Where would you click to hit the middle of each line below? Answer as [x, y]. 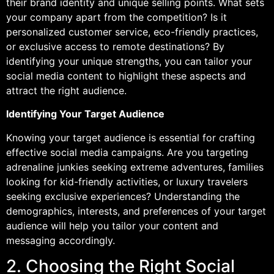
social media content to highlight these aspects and [126, 76]
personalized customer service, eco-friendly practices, [132, 31]
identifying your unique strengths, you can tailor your [129, 61]
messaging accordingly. [61, 240]
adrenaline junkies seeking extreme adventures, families [135, 167]
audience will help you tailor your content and [112, 225]
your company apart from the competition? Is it [117, 17]
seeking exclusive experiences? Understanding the [123, 196]
